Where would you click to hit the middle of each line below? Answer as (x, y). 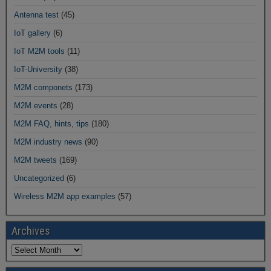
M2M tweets (35, 160)
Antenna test (36, 15)
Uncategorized (39, 178)
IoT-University (38, 69)
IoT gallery (32, 33)
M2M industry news (48, 142)
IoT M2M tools (39, 51)
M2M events (36, 106)
